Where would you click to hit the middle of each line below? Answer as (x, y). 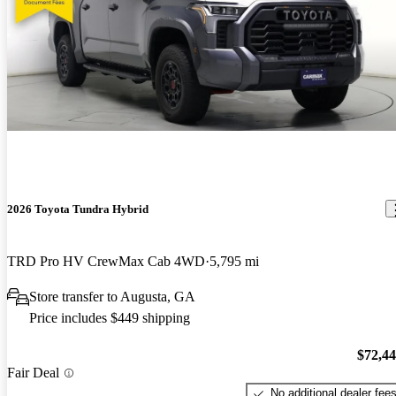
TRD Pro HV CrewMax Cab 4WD (106, 261)
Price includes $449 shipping (110, 317)
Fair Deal (33, 373)
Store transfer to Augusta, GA (112, 296)
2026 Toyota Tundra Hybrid (78, 209)
